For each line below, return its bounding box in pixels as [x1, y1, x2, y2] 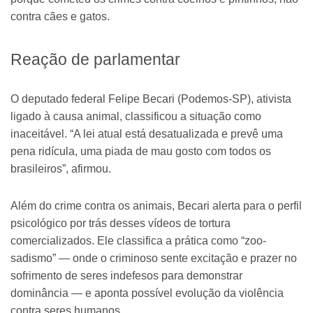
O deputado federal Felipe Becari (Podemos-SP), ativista [10, 92, 291, 105]
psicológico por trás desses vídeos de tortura [10, 217, 231, 229]
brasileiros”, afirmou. [10, 162, 111, 175]
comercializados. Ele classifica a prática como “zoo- [10, 234, 266, 247]
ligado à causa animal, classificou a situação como [10, 110, 261, 122]
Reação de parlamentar [10, 50, 180, 68]
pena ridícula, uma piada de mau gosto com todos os [10, 145, 271, 157]
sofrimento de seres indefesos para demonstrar [10, 269, 242, 282]
